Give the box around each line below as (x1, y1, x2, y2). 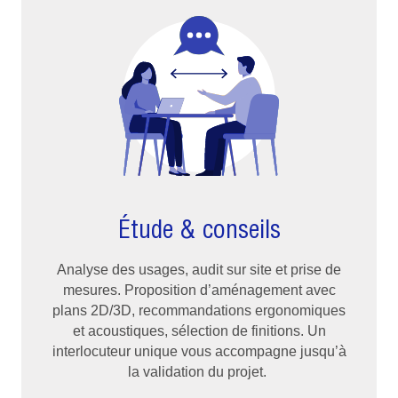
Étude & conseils (117, 212, 281, 244)
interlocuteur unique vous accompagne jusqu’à (52, 343, 346, 359)
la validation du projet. (128, 363, 270, 379)
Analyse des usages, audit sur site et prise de (57, 261, 341, 277)
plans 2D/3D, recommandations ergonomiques (52, 302, 346, 318)
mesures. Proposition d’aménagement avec (62, 282, 336, 298)
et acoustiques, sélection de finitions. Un (72, 322, 326, 338)
